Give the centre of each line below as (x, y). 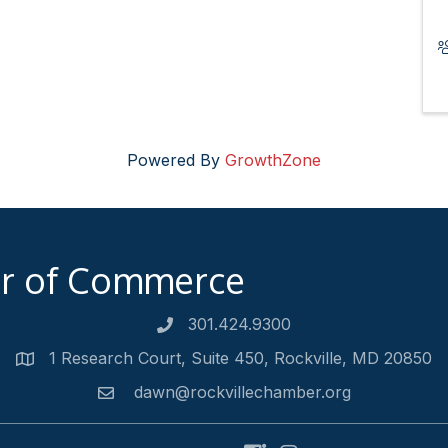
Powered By (176, 160)
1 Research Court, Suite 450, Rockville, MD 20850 (240, 358)
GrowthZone (273, 160)
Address (46, 361)
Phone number (213, 327)
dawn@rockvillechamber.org (239, 392)
